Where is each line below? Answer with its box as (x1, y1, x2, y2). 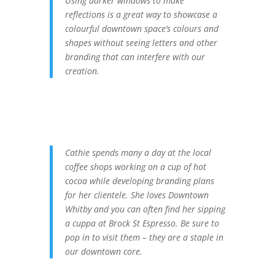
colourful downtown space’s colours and (64, 23, 219, 34)
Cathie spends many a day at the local (64, 147, 211, 158)
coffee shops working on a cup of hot (64, 161, 206, 172)
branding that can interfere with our (64, 51, 205, 63)
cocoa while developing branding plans (64, 175, 214, 187)
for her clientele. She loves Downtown (64, 189, 209, 201)
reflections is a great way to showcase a (64, 9, 217, 20)
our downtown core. (64, 246, 142, 257)
